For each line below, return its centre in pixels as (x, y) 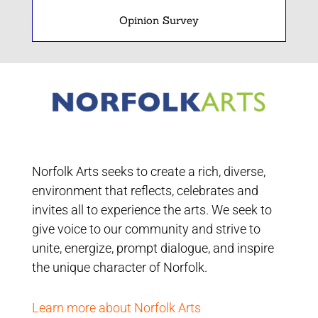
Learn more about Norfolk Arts (116, 308)
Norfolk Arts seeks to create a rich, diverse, (148, 172)
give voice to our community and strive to (146, 229)
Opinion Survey (159, 20)
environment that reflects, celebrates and (145, 191)
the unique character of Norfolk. (119, 268)
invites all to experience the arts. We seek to (152, 210)
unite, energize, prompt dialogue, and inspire (153, 248)
